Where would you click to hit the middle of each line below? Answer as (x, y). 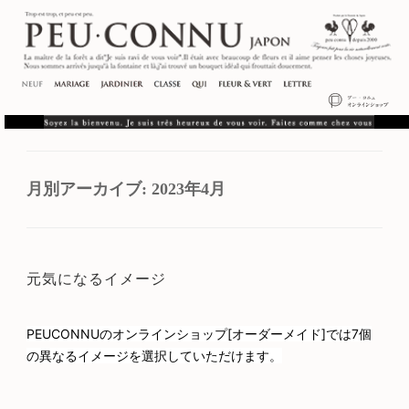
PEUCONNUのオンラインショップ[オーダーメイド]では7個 (199, 333)
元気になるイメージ (96, 278)
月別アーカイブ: (89, 189)
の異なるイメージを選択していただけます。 (154, 355)
